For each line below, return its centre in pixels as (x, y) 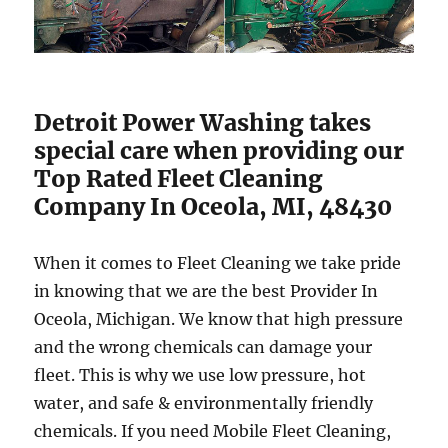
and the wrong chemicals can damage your (203, 347)
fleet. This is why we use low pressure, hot (200, 375)
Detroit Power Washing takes (203, 123)
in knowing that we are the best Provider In (206, 291)
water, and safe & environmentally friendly (204, 403)
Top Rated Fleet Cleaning (179, 179)
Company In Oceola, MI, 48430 (213, 207)
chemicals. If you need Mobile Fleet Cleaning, (213, 431)
